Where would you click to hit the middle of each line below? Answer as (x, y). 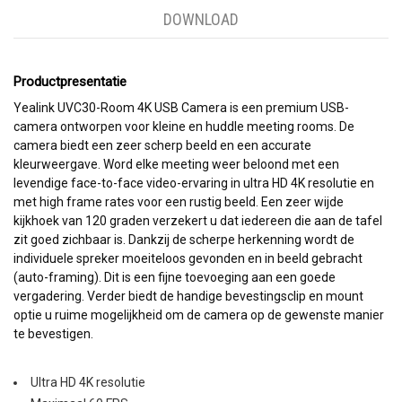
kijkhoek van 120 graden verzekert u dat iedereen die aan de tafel (198, 220)
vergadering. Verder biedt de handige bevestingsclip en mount (188, 296)
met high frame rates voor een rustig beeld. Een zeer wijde (179, 201)
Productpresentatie (70, 81)
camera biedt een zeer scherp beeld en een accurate (162, 145)
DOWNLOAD (201, 19)
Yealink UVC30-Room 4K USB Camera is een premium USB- (181, 107)
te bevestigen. (55, 333)
